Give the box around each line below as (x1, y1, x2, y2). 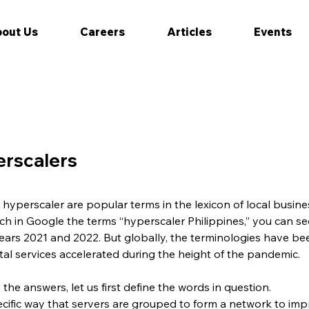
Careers (79, 25, 125, 39)
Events (253, 25, 292, 39)
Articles (166, 25, 212, 39)
